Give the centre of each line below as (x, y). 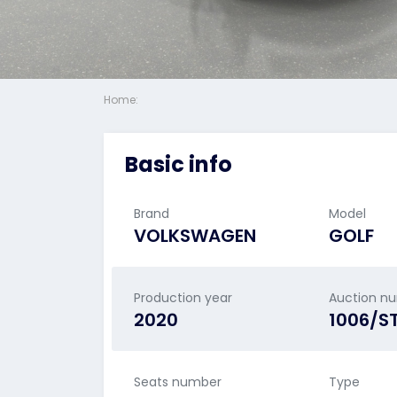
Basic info (179, 164)
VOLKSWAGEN (195, 236)
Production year (183, 298)
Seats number (178, 382)
